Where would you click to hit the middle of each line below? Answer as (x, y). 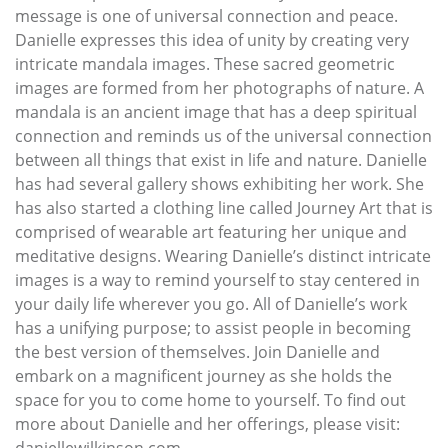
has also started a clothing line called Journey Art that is (224, 207)
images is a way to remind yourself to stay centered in (217, 279)
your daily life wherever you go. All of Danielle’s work (211, 303)
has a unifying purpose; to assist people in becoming (213, 327)
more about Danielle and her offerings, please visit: (207, 423)
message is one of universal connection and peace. (206, 15)
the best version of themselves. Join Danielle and (197, 351)
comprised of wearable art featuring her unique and (211, 231)
